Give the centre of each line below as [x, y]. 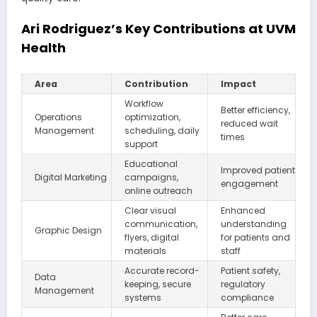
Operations [58, 117]
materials [145, 250]
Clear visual [150, 210]
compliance [247, 297]
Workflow [144, 103]
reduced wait [249, 123]
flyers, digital [152, 237]
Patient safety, [250, 270]
